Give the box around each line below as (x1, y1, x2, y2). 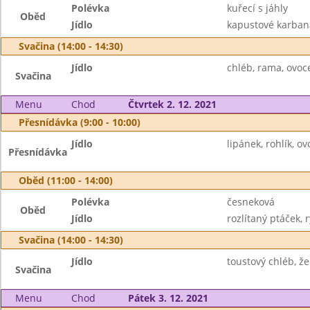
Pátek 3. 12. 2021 (127, 291, 208, 304)
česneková (226, 195, 275, 208)
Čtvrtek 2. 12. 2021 (127, 98, 217, 111)
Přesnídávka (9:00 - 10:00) (19, 116, 140, 129)
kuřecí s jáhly (226, 1, 288, 15)
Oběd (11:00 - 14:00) (19, 174, 113, 187)
